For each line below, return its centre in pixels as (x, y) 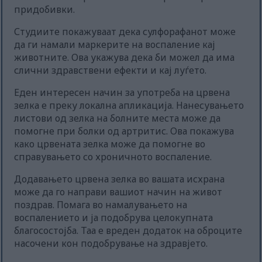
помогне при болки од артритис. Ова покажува (124, 131)
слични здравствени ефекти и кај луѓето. (111, 70)
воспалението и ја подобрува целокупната (114, 218)
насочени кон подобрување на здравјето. (111, 244)
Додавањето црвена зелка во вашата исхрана (120, 179)
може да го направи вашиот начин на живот (118, 192)
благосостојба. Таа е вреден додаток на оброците (128, 231)
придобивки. (45, 10)
